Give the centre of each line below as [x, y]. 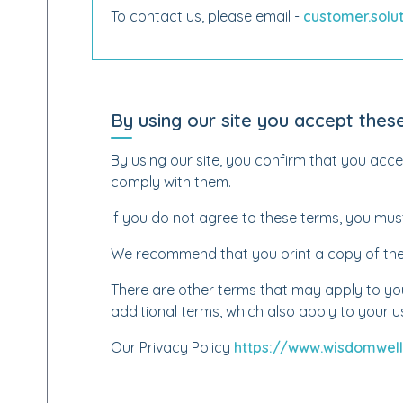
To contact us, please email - [206, 16]
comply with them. [170, 182]
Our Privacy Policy [172, 347]
